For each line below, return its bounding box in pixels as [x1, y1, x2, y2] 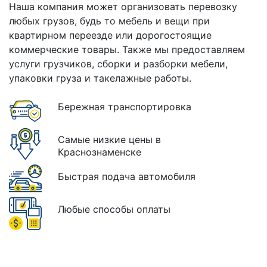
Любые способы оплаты [58, 203, 170, 215]
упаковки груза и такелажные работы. [9, 72, 191, 84]
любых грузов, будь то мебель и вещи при [9, 15, 210, 27]
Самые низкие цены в [58, 133, 161, 145]
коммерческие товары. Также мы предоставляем [9, 44, 245, 55]
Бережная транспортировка [58, 101, 191, 113]
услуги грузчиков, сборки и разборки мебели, [9, 58, 228, 70]
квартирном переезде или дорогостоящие [9, 29, 212, 41]
